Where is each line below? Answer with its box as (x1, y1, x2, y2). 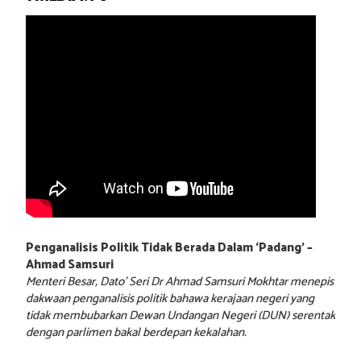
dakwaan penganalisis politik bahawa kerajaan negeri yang (26, 288, 314, 309)
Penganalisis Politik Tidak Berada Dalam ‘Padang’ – (26, 238, 313, 259)
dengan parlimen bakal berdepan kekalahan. (26, 322, 247, 343)
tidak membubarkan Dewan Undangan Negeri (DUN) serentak (26, 305, 335, 326)
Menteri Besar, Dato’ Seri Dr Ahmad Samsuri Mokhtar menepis (26, 272, 334, 293)
